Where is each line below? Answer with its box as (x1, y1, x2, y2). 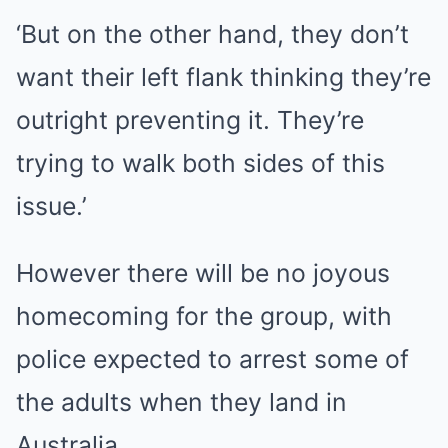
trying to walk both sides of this (16, 148, 385, 178)
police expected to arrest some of (16, 344, 409, 374)
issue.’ (16, 191, 87, 221)
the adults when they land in (16, 387, 347, 417)
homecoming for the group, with (16, 301, 392, 331)
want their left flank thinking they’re (16, 62, 431, 92)
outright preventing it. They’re (16, 105, 364, 135)
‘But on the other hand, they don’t (16, 19, 409, 49)
